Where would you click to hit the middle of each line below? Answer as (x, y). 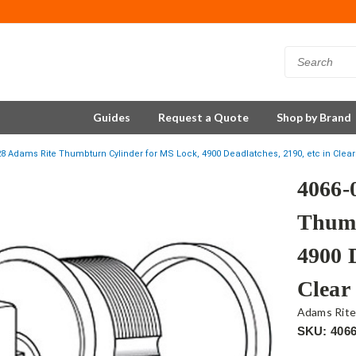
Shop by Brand (314, 117)
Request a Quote (203, 117)
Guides (112, 117)
